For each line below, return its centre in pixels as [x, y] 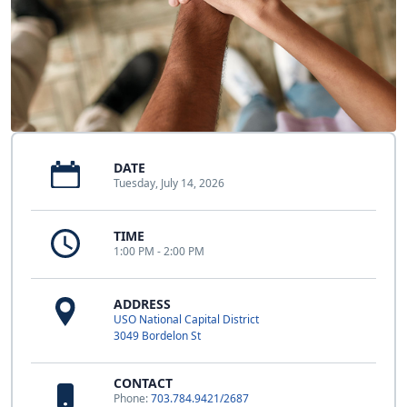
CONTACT [143, 383]
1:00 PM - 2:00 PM [159, 251]
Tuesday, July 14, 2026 [169, 183]
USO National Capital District [186, 319]
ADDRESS [142, 304]
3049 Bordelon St [157, 336]
